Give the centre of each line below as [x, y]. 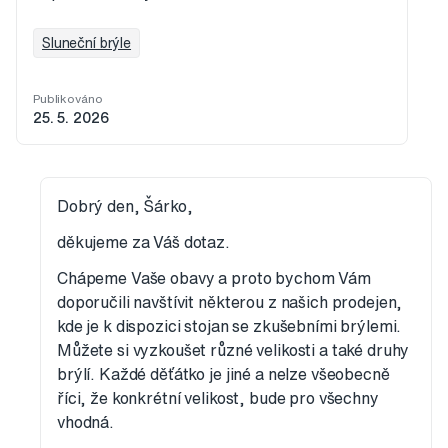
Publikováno [68, 99]
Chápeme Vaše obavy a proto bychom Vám [214, 278]
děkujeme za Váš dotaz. [143, 242]
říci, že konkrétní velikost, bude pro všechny [218, 398]
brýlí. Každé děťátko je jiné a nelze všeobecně [223, 374]
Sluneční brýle [87, 43]
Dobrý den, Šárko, [125, 206]
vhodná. [86, 422]
